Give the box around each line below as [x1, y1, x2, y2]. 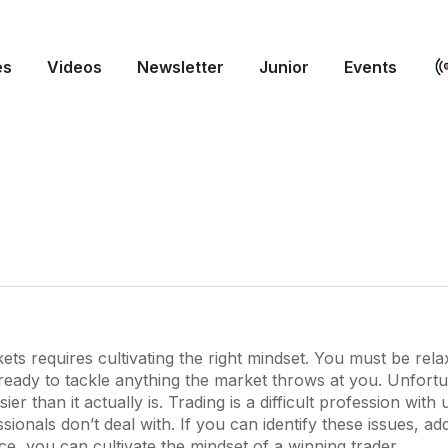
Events [344, 57, 397, 77]
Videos [47, 57, 102, 77]
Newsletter [137, 57, 224, 77]
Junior [259, 57, 309, 77]
